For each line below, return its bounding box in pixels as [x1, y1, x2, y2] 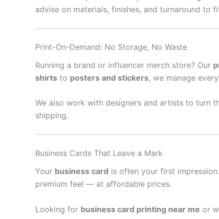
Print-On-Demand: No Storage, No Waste [35, 42, 187, 52]
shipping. [35, 110, 68, 121]
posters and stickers [70, 72, 149, 83]
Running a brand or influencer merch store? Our [35, 60, 213, 70]
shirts [35, 72, 57, 83]
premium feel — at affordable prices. [35, 179, 172, 189]
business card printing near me [81, 204, 200, 214]
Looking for [35, 204, 81, 214]
